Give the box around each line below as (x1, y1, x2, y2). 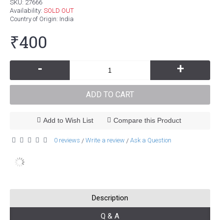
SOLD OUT (44, 7, 74, 14)
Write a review (85, 137, 125, 144)
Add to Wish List (43, 116, 93, 124)
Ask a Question (130, 137, 171, 144)
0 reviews (54, 137, 80, 144)
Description (92, 193, 128, 202)
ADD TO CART (86, 90, 134, 99)
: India (56, 15, 74, 23)
